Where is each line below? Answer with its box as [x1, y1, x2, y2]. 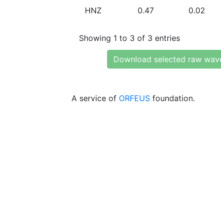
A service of [72, 93, 119, 103]
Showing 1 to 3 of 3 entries [79, 33, 180, 43]
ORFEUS [119, 93, 150, 103]
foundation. [150, 93, 195, 103]
